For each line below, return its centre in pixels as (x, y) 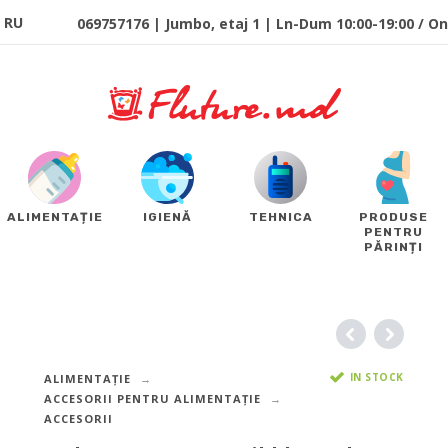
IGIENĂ (167, 217)
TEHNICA (280, 217)
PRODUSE (393, 217)
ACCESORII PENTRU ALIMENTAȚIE (152, 399)
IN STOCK (376, 376)
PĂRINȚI (393, 247)
